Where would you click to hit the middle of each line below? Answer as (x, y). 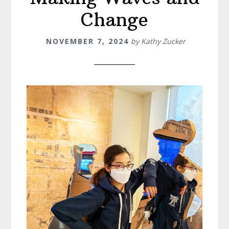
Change (114, 20)
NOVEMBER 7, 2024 (87, 41)
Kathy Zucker (163, 41)
